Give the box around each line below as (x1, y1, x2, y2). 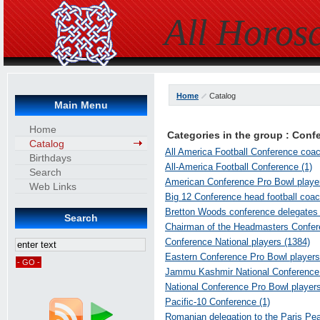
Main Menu (54, 99, 108, 111)
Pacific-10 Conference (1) (165, 296, 270, 307)
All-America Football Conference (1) (165, 161, 312, 172)
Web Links (29, 181, 76, 192)
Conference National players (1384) (165, 236, 310, 247)
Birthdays (29, 152, 71, 164)
